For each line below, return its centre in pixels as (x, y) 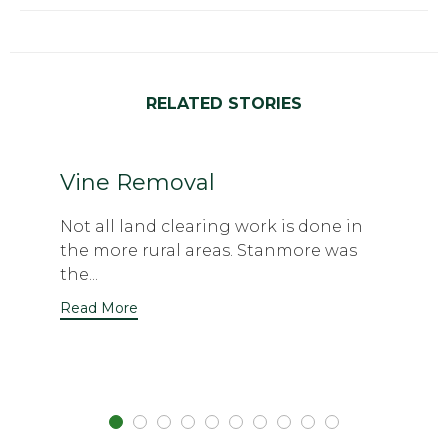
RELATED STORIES (224, 103)
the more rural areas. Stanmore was (208, 250)
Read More (99, 307)
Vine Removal (137, 182)
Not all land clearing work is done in (211, 226)
